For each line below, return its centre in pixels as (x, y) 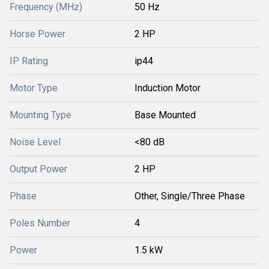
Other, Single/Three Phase (190, 196)
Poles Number (40, 223)
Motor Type (34, 88)
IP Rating (29, 61)
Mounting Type (41, 115)
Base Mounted (165, 115)
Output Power (38, 169)
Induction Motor (168, 88)
